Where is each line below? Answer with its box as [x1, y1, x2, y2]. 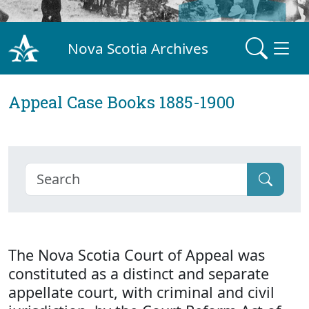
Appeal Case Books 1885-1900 [8, 91, 235, 113]
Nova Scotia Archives [68, 38, 209, 58]
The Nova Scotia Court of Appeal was [8, 245, 265, 265]
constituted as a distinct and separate [8, 263, 269, 283]
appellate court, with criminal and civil [8, 282, 275, 302]
